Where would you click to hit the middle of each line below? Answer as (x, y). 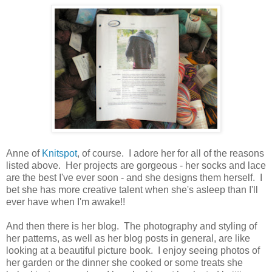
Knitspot (59, 153)
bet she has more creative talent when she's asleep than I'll (132, 189)
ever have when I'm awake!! (66, 202)
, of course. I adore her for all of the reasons (171, 153)
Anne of (24, 153)
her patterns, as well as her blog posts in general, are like (128, 238)
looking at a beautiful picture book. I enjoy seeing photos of (133, 250)
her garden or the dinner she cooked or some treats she (124, 262)
